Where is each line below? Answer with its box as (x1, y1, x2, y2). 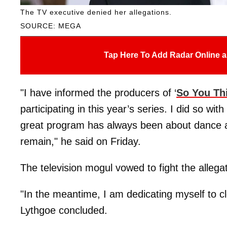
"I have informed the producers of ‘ (20, 87, 176, 98)
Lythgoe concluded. (20, 204, 107, 216)
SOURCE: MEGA (20, 21, 81, 30)
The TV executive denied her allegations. (20, 8, 172, 16)
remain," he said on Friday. (20, 135, 141, 147)
